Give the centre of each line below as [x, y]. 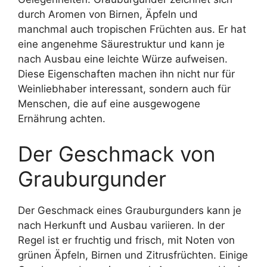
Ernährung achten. [62, 118]
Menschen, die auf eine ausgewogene [109, 103]
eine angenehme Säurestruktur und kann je [121, 44]
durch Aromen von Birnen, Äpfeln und [108, 14]
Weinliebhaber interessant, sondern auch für [124, 89]
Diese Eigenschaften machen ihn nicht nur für [126, 74]
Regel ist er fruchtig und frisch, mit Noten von [126, 240]
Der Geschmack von [117, 154]
